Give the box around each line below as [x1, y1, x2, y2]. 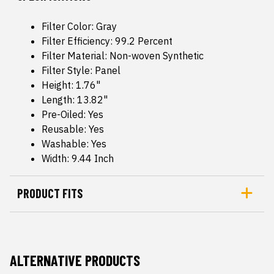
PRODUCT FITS [17, 186, 83, 201]
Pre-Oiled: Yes [42, 108, 103, 120]
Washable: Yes [42, 138, 106, 150]
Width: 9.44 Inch [42, 152, 114, 165]
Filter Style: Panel [42, 64, 120, 76]
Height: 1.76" [42, 79, 100, 91]
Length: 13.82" [42, 94, 108, 106]
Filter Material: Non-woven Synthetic [42, 50, 204, 62]
